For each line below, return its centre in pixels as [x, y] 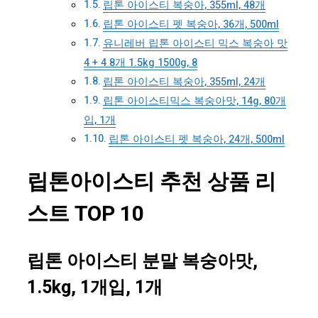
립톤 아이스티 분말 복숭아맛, [142, 262]
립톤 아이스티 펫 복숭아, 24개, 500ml [196, 140]
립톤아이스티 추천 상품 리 [152, 183]
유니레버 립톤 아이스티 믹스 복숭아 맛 [195, 44]
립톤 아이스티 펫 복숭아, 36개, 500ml [191, 25]
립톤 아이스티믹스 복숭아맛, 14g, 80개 [194, 102]
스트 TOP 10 [86, 215]
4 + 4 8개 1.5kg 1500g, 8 [141, 63]
